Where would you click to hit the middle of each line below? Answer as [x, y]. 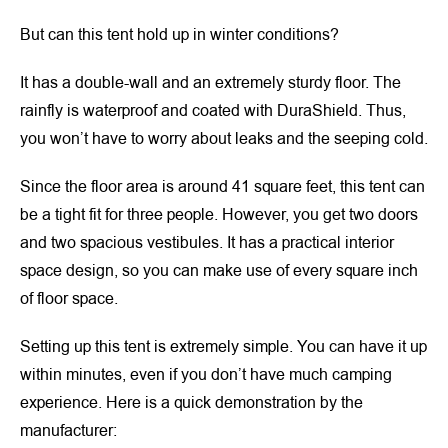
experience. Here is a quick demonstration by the [191, 403]
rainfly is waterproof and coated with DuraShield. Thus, [213, 111]
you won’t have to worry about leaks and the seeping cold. [224, 139]
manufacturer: [68, 431]
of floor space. [69, 299]
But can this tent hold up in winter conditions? [179, 35]
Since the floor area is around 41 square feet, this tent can [222, 187]
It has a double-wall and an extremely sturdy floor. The [210, 83]
